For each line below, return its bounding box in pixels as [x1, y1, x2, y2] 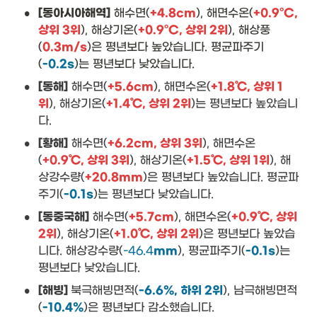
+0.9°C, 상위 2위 [138, 23, 228, 38]
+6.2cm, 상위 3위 [108, 137, 202, 151]
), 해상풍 [228, 23, 270, 37]
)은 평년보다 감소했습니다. [83, 301, 214, 314]
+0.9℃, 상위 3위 [42, 154, 129, 168]
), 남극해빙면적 [223, 284, 297, 297]
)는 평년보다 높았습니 [191, 97, 298, 110]
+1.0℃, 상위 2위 [114, 227, 199, 241]
